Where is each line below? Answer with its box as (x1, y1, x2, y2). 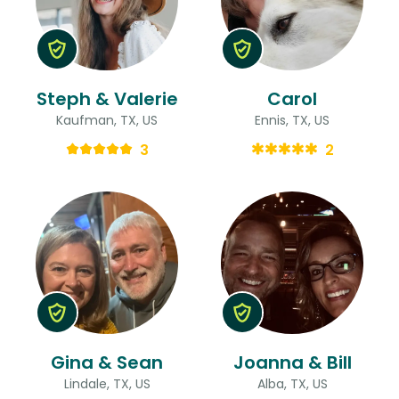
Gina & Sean (51, 349, 163, 375)
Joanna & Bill (232, 349, 352, 375)
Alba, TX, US (256, 374, 328, 393)
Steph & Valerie (36, 85, 178, 111)
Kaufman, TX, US (56, 110, 158, 129)
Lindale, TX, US (63, 374, 151, 393)
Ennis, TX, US (255, 110, 330, 129)
